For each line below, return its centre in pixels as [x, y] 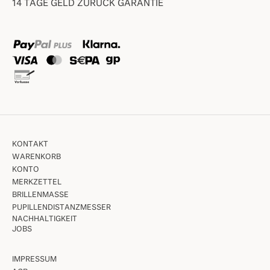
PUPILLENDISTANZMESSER [61, 208]
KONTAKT [30, 144]
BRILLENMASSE [38, 195]
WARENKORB [36, 157]
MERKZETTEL [37, 182]
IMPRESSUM [34, 259]
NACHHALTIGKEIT [45, 219]
